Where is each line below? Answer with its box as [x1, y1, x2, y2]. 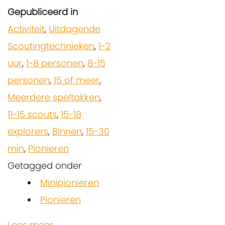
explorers [8, 125, 48, 138]
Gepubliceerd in [8, 6, 78, 19]
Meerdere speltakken [8, 91, 100, 104]
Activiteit [8, 23, 45, 36]
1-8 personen [26, 57, 83, 70]
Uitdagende [49, 23, 100, 36]
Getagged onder [8, 159, 82, 172]
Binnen [52, 125, 82, 138]
